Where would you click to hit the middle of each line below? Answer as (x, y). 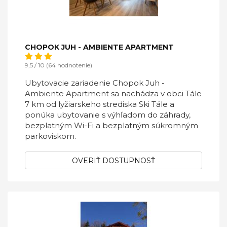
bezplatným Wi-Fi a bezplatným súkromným (111, 125)
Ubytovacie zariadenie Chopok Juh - (95, 83)
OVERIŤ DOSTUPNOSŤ (113, 161)
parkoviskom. (50, 136)
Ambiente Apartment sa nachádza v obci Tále (113, 93)
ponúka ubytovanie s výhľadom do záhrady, (108, 115)
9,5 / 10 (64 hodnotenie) (59, 65)
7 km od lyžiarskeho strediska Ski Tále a (100, 104)
